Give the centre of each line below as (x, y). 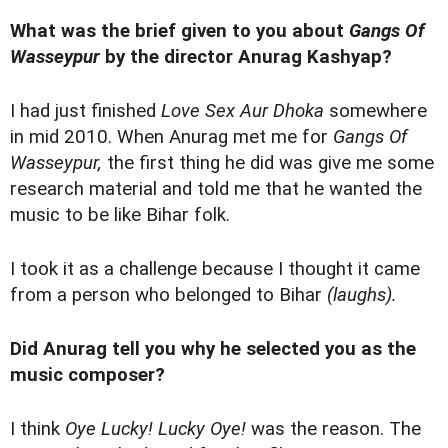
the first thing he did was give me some (268, 163)
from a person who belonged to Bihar (168, 295)
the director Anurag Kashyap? (261, 57)
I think (37, 429)
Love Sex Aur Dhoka (242, 111)
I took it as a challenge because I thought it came (215, 269)
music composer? (87, 375)
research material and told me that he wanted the (216, 189)
